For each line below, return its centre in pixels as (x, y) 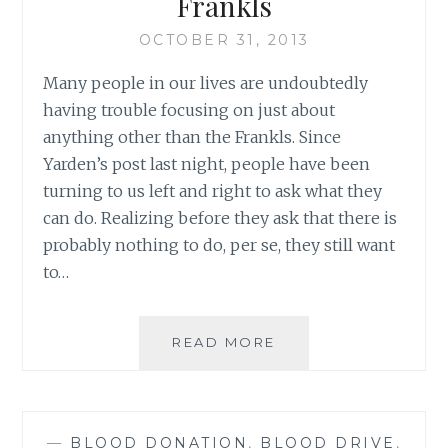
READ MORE (224, 341)
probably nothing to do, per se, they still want (219, 244)
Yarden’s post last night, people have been (207, 163)
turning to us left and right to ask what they (213, 190)
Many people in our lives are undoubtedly (206, 82)
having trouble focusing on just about (189, 109)
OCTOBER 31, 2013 (224, 39)
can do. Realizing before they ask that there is (220, 217)
